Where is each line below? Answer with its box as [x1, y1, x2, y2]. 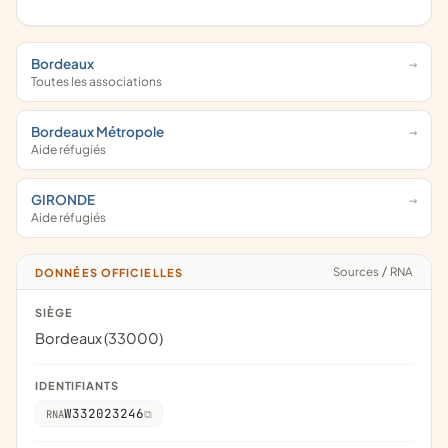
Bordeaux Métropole [31, 123, 164, 140]
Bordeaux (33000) [35, 329, 163, 347]
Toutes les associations [31, 74, 162, 89]
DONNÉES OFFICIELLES [44, 265, 183, 279]
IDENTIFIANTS [35, 379, 119, 392]
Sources [340, 264, 381, 279]
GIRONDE [31, 191, 95, 208]
